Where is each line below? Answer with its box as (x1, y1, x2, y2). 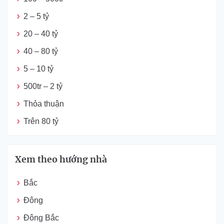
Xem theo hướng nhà (15, 154, 107, 165)
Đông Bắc (23, 213, 59, 222)
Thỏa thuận (23, 99, 64, 108)
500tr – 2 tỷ (23, 82, 62, 90)
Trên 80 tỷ (23, 117, 58, 125)
